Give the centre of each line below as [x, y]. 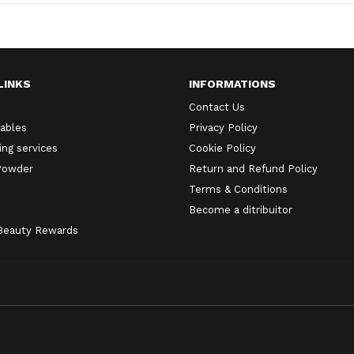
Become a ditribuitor [241, 209]
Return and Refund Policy [253, 168]
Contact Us [217, 107]
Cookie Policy [222, 148]
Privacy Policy [223, 127]
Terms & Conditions [238, 189]
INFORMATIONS [232, 83]
